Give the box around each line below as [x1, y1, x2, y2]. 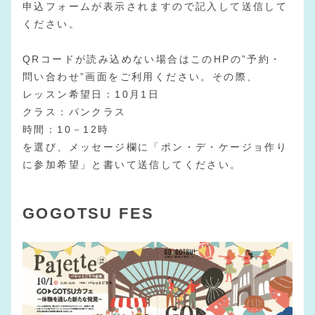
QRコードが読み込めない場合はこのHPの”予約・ [22, 53, 282, 65]
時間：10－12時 [22, 124, 110, 136]
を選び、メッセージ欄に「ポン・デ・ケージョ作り [22, 141, 288, 153]
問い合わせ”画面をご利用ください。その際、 [22, 71, 259, 83]
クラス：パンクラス [22, 106, 127, 118]
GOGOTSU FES [22, 205, 155, 223]
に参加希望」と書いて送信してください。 [22, 159, 242, 171]
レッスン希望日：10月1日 [22, 89, 160, 101]
